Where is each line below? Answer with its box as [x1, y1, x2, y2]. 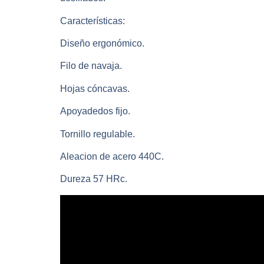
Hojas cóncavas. [60, 83, 130, 94]
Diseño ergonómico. [60, 38, 144, 49]
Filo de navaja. [60, 61, 122, 71]
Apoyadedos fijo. [60, 106, 130, 117]
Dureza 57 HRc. [60, 174, 127, 184]
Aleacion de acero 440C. [60, 151, 164, 161]
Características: [60, 15, 125, 26]
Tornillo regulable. [60, 128, 135, 139]
